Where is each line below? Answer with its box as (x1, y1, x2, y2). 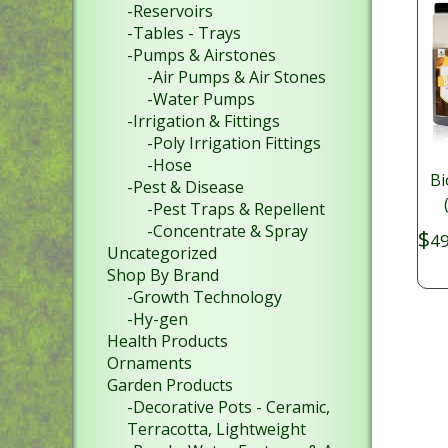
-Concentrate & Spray (147, 220, 308, 242)
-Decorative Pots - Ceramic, (127, 396, 330, 418)
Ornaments (107, 352, 192, 374)
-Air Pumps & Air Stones (147, 66, 326, 88)
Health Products (107, 330, 228, 352)
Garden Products (107, 374, 233, 396)
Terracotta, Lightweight (127, 418, 306, 440)
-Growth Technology (127, 286, 282, 308)
